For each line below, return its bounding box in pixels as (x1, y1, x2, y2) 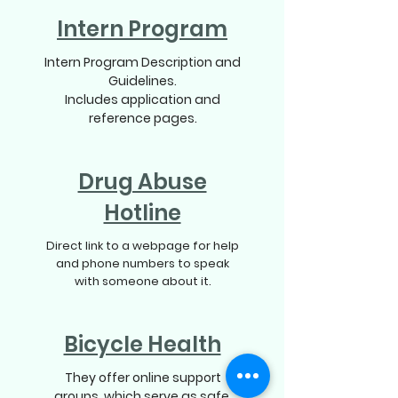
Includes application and (65, 90, 220, 108)
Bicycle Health (63, 329, 221, 359)
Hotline (103, 197, 181, 227)
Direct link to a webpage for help (46, 236, 239, 254)
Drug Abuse (77, 166, 207, 196)
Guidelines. (108, 71, 177, 90)
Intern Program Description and (44, 52, 241, 71)
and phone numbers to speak (56, 254, 229, 272)
